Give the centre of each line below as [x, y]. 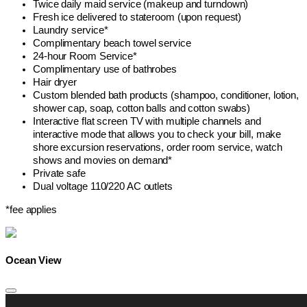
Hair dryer [55, 83]
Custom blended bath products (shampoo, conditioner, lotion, [166, 96]
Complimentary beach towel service [112, 44]
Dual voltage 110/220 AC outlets [103, 187]
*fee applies [31, 210]
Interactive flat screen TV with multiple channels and [147, 122]
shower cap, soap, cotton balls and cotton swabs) [142, 109]
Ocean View [34, 261]
